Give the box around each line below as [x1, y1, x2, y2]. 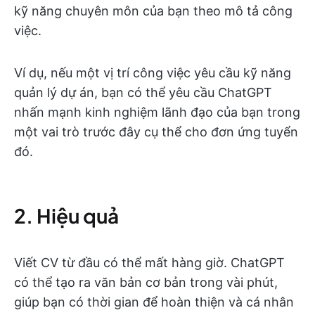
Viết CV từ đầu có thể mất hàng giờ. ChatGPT [14, 255, 285, 270]
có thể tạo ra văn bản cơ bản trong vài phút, [14, 275, 278, 290]
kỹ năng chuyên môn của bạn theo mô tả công [14, 4, 292, 18]
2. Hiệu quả [14, 203, 119, 228]
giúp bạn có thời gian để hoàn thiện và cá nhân [14, 295, 294, 309]
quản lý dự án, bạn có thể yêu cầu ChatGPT [14, 85, 272, 100]
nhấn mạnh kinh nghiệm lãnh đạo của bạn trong [14, 105, 300, 120]
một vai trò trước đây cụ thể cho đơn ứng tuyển [14, 124, 298, 139]
